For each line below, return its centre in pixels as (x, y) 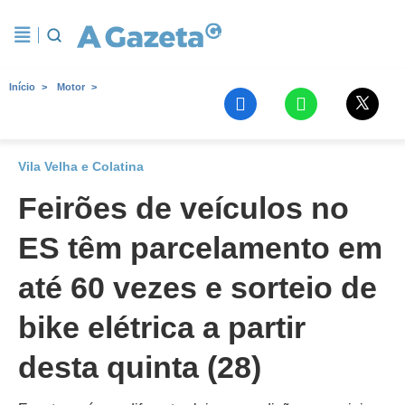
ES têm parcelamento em (200, 248)
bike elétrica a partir (162, 327)
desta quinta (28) (140, 367)
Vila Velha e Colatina (81, 166)
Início (22, 87)
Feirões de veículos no (184, 208)
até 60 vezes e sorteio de (198, 287)
